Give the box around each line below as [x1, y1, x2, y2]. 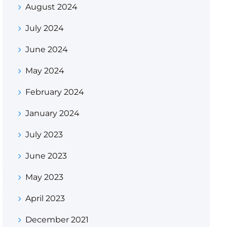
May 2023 [25, 172, 63, 182]
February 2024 [25, 87, 84, 97]
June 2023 [25, 151, 67, 161]
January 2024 [25, 108, 80, 118]
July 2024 [25, 23, 64, 33]
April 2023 [25, 194, 65, 203]
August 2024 [25, 2, 78, 12]
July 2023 [25, 130, 63, 139]
